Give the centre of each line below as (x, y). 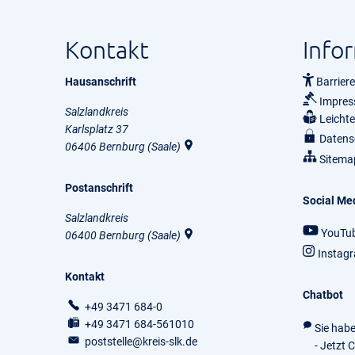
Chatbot (323, 295)
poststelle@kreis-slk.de (141, 342)
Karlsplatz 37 (97, 129)
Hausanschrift (101, 82)
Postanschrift (99, 188)
